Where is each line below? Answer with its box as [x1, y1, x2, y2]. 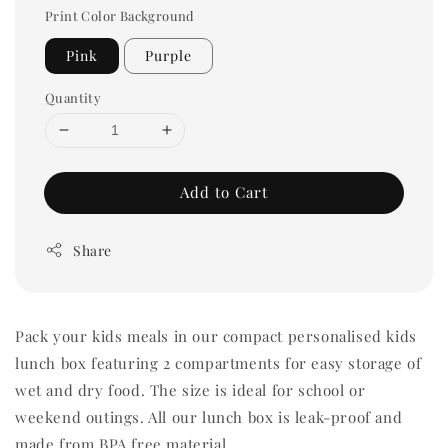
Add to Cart [180, 181, 268, 202]
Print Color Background [45, 6, 195, 24]
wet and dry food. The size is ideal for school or [15, 379, 366, 400]
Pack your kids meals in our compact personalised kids [15, 325, 417, 346]
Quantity [45, 88, 102, 106]
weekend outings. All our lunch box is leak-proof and [15, 406, 403, 427]
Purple [145, 45, 192, 65]
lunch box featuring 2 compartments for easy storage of [15, 352, 422, 373]
